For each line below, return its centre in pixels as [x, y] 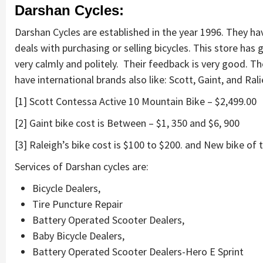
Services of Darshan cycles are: [82, 166]
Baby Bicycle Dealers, [78, 235]
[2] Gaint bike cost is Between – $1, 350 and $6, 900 [127, 123]
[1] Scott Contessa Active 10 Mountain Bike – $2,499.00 [136, 101]
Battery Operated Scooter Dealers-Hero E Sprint [138, 251]
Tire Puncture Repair [77, 204]
